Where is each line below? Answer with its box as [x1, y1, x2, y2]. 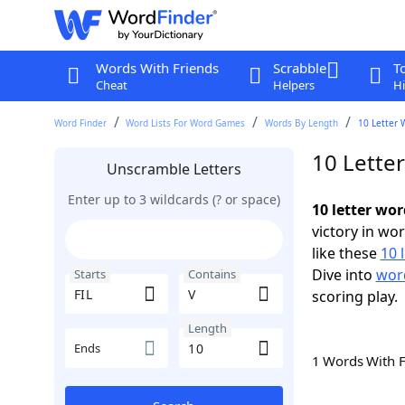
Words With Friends [95, 59, 219, 77]
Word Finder [53, 117, 107, 129]
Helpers [272, 77, 315, 93]
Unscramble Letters [106, 159, 241, 179]
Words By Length [265, 117, 339, 129]
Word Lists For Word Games [126, 117, 246, 129]
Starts [73, 266, 106, 282]
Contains [188, 266, 236, 282]
